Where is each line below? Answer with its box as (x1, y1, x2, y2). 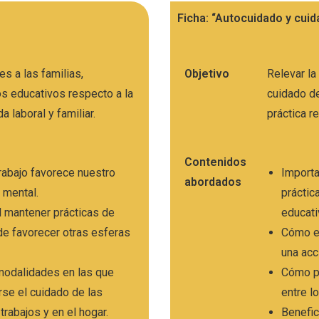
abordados (184, 174, 241, 189)
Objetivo (184, 66, 229, 80)
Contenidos (184, 155, 246, 169)
